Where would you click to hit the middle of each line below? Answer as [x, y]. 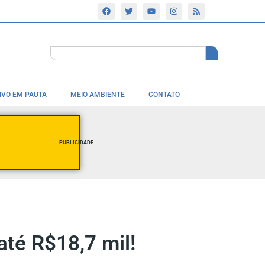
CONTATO [164, 94]
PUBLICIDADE [76, 142]
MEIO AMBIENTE [98, 94]
